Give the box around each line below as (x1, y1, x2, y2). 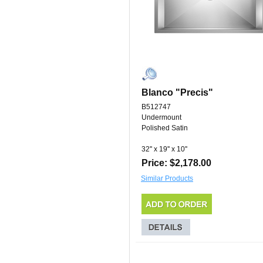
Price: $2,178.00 (141, 158, 211, 168)
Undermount (141, 113, 181, 122)
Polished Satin (141, 124, 188, 133)
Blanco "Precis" (141, 87, 213, 98)
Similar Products (141, 174, 193, 183)
